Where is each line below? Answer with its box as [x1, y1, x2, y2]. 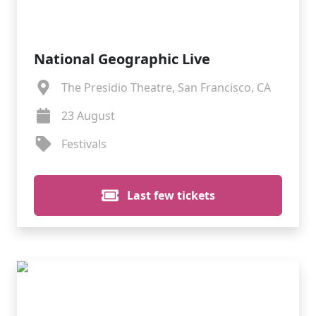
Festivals [61, 136, 107, 152]
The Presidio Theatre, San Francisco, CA [61, 80, 271, 95]
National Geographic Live [34, 49, 210, 68]
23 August [61, 108, 115, 123]
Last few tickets [123, 188, 215, 203]
